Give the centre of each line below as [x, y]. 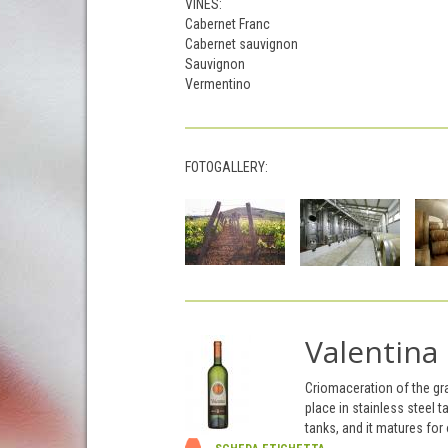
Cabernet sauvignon [241, 44]
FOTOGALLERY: [227, 167]
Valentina [371, 352]
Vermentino [217, 84]
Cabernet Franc [227, 24]
